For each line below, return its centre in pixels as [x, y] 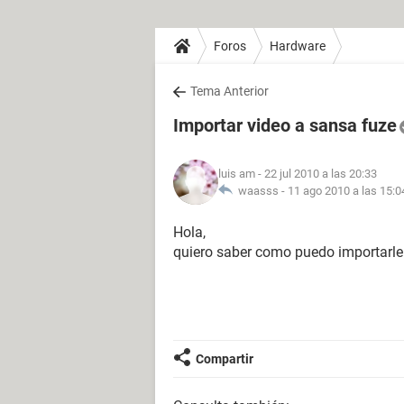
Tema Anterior [230, 91]
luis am [237, 174]
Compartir [225, 359]
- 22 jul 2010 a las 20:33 [316, 174]
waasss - [260, 191]
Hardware [298, 46]
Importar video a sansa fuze [285, 125]
